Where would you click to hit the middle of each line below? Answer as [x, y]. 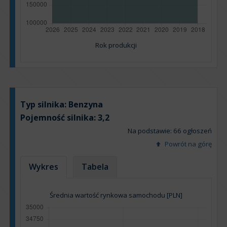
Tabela [95, 167]
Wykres [44, 167]
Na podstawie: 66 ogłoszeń [170, 131]
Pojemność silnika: [59, 118]
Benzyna [86, 105]
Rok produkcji [116, 45]
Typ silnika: [44, 105]
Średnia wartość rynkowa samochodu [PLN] [116, 195]
